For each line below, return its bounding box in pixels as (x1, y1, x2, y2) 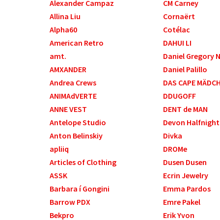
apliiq (49, 144, 69, 154)
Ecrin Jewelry (163, 170, 209, 181)
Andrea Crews (49, 78, 96, 88)
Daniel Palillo (163, 64, 208, 75)
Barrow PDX (49, 197, 90, 207)
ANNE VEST (49, 104, 87, 114)
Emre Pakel (163, 197, 201, 207)
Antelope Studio (49, 117, 106, 128)
